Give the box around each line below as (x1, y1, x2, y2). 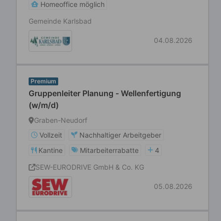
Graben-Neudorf (34, 116, 87, 124)
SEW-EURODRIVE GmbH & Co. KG (36, 163, 144, 171)
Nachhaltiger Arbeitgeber (79, 131, 161, 139)
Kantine (38, 146, 63, 154)
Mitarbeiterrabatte (80, 146, 139, 154)
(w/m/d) (29, 100, 59, 110)
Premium (31, 77, 56, 85)
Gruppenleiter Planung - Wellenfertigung (29, 88, 181, 98)
